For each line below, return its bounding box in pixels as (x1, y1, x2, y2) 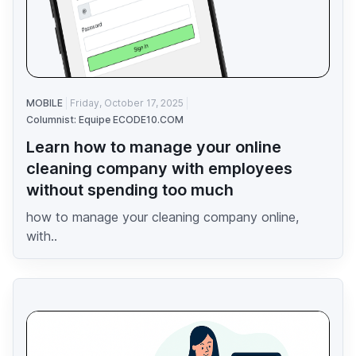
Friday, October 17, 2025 (70, 97, 184, 110)
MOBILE (26, 97, 63, 110)
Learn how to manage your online (26, 137, 281, 157)
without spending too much (26, 180, 234, 200)
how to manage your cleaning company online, (26, 209, 299, 226)
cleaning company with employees (26, 159, 292, 179)
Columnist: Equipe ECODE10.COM (26, 114, 184, 126)
